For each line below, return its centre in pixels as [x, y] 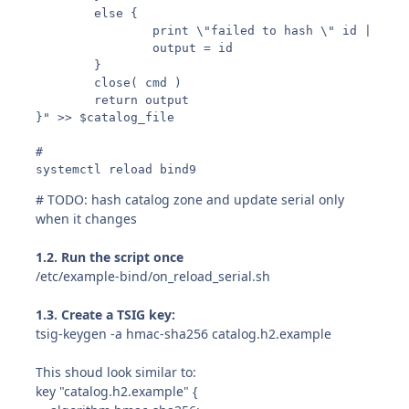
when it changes [87, 218]
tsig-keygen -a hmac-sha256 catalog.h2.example [184, 333]
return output [113, 100]
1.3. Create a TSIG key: [106, 314]
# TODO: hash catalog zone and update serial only [190, 199]
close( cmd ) [109, 82]
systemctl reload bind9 [116, 169]
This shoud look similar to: [116, 372]
